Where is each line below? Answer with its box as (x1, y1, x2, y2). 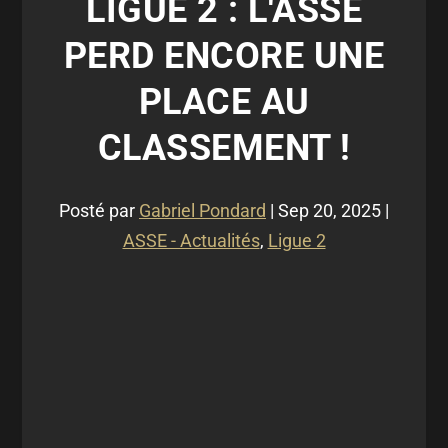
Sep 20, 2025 (278, 200, 381, 221)
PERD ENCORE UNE (63, 35, 385, 77)
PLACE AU (138, 81, 310, 123)
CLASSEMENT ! (97, 127, 351, 169)
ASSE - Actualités (122, 230, 260, 251)
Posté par (59, 200, 139, 221)
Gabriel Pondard (139, 200, 266, 221)
